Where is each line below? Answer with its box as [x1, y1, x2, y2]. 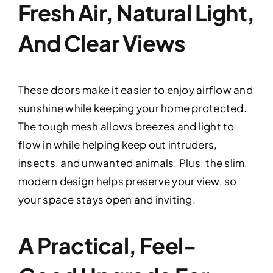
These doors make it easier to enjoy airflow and [18, 82, 253, 96]
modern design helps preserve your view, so [18, 174, 237, 188]
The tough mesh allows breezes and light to [18, 119, 235, 133]
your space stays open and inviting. [18, 192, 196, 206]
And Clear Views [18, 29, 186, 57]
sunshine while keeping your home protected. [18, 101, 247, 115]
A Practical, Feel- [18, 231, 197, 259]
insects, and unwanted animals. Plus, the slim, [18, 155, 248, 169]
